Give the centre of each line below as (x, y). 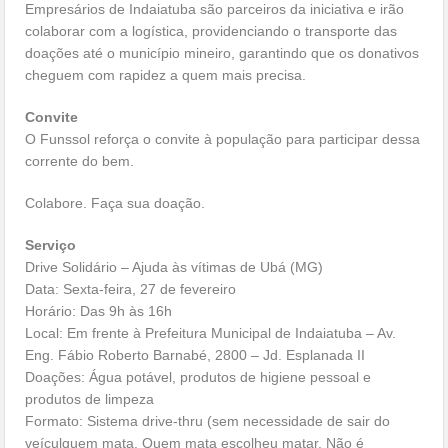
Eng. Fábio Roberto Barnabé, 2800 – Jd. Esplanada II (195, 355)
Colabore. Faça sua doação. (115, 203)
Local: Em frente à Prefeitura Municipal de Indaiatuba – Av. (211, 333)
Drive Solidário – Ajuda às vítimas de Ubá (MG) (174, 267)
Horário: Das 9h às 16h (99, 311)
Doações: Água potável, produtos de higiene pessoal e (198, 377)
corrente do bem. (80, 161)
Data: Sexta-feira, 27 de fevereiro (131, 289)
